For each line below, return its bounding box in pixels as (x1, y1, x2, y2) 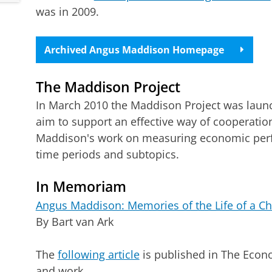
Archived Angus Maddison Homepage (44, 42, 225, 56)
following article (57, 246, 140, 262)
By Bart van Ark (35, 214, 114, 229)
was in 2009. (35, 4, 99, 19)
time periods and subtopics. (35, 147, 179, 162)
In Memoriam (35, 177, 126, 197)
